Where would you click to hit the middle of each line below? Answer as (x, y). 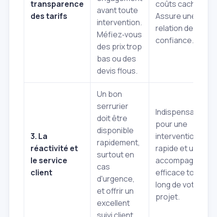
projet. (168, 196)
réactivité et (54, 148)
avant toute (117, 10)
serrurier (113, 106)
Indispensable (180, 112)
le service (49, 160)
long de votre (179, 184)
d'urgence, (116, 178)
